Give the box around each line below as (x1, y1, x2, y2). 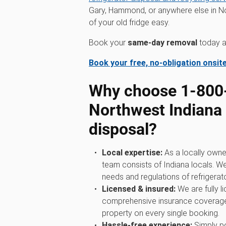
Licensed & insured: (101, 184, 176, 194)
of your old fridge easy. (89, 18, 169, 27)
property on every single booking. (101, 208, 219, 218)
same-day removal (128, 38, 197, 47)
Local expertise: (101, 148, 162, 157)
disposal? (89, 120, 157, 139)
